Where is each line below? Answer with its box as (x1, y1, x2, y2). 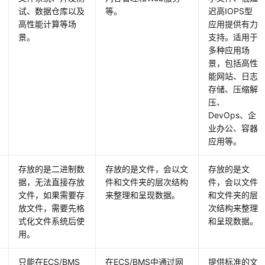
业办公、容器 (208, 123, 258, 134)
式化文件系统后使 (18, 216, 85, 227)
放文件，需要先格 (18, 203, 85, 214)
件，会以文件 (208, 177, 258, 188)
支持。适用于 (208, 32, 258, 43)
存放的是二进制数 (18, 164, 85, 174)
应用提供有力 (208, 19, 258, 30)
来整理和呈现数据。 (105, 190, 180, 201)
